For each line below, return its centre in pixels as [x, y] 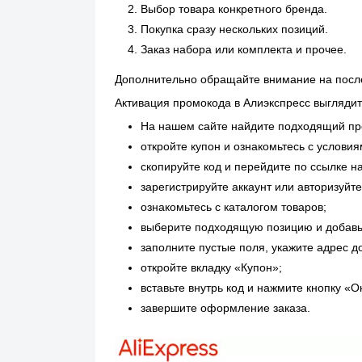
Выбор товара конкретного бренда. [234, 9]
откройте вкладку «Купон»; [211, 267]
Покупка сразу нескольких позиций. [234, 29]
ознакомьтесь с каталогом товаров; [234, 207]
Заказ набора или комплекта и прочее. [244, 49]
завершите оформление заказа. [225, 308]
